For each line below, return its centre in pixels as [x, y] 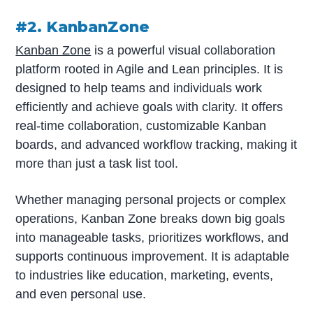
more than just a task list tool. [97, 164]
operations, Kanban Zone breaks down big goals [151, 219]
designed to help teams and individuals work [139, 88]
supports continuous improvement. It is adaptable [153, 257]
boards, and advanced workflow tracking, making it [156, 145]
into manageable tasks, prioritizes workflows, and [152, 238]
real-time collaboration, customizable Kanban [141, 126]
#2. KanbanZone [83, 27]
